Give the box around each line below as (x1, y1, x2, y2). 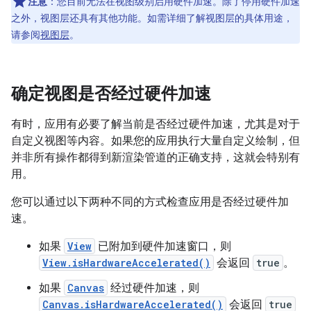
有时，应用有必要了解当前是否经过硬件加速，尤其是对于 (11, 117, 300, 131)
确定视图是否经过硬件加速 (11, 83, 211, 104)
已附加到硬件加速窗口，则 (95, 239, 231, 253)
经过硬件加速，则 (108, 281, 199, 295)
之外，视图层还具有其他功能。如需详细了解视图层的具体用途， (11, 12, 293, 24)
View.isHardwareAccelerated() (42, 256, 210, 269)
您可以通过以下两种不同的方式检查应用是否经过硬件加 (11, 195, 289, 209)
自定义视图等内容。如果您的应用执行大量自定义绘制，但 (11, 134, 300, 148)
